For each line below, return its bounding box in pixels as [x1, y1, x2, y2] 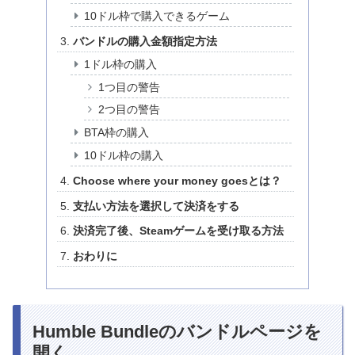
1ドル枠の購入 [84, 57, 158, 71]
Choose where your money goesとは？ [72, 174, 281, 187]
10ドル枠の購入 [84, 149, 164, 162]
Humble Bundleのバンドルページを [32, 322, 322, 342]
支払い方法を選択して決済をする [72, 199, 239, 212]
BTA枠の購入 [84, 126, 150, 139]
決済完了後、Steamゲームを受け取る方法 [72, 224, 284, 238]
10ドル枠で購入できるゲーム [84, 10, 231, 23]
